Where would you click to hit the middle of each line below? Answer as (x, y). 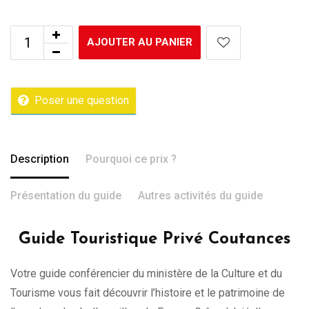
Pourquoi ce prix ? (131, 159)
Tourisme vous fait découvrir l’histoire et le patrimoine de (148, 292)
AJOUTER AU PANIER (140, 42)
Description (40, 159)
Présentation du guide (66, 195)
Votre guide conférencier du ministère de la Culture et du (146, 273)
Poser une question (82, 100)
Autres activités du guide (200, 195)
